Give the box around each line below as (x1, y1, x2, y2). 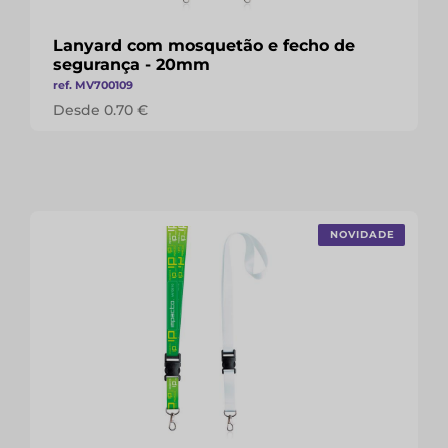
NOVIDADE (330, 228, 395, 241)
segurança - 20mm (53, 55, 210, 74)
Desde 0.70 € (53, 101, 148, 119)
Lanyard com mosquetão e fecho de (53, 36, 355, 55)
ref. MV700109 (53, 78, 133, 92)
